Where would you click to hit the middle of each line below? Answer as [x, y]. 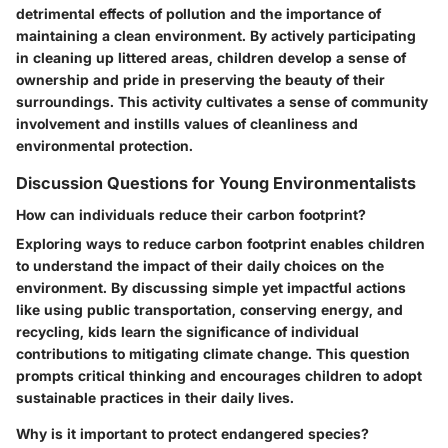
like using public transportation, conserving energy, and [209, 310]
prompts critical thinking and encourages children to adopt [219, 376]
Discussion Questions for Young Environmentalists [216, 182]
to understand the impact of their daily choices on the [200, 266]
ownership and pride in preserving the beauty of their [200, 79]
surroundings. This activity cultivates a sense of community [222, 101]
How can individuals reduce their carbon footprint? [191, 215]
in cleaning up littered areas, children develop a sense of [211, 57]
